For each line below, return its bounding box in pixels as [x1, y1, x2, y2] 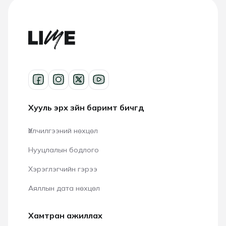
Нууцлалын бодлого [28, 145, 99, 154]
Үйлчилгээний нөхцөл [28, 126, 98, 135]
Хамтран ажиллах [28, 210, 102, 220]
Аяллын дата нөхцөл [28, 183, 100, 193]
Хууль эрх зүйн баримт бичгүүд [28, 102, 144, 112]
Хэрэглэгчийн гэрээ [28, 164, 97, 174]
